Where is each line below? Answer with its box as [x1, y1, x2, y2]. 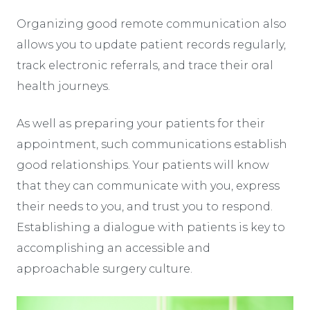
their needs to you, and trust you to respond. [17, 199, 273, 213]
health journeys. [17, 79, 110, 93]
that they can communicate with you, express [17, 179, 280, 192]
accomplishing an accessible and [17, 241, 210, 255]
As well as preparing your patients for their [17, 116, 265, 130]
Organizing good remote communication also [17, 17, 286, 30]
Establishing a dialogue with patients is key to [17, 220, 285, 234]
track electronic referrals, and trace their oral [17, 58, 273, 72]
